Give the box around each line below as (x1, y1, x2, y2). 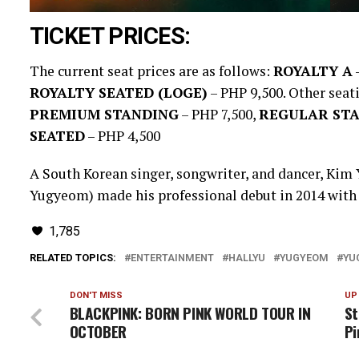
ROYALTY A (272, 62, 353, 81)
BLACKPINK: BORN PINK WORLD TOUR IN (69, 301, 311, 325)
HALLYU (228, 252, 265, 264)
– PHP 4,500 (84, 127, 160, 146)
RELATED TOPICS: (29, 252, 116, 264)
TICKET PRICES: (29, 22, 191, 50)
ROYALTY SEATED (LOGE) (29, 83, 208, 103)
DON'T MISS (69, 290, 123, 301)
